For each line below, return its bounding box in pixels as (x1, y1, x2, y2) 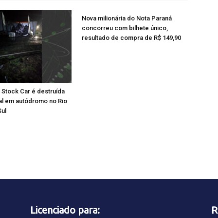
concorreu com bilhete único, (82, 24, 168, 32)
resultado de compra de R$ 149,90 (82, 34, 181, 41)
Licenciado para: (30, 204, 100, 216)
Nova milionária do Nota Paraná (82, 15, 172, 22)
